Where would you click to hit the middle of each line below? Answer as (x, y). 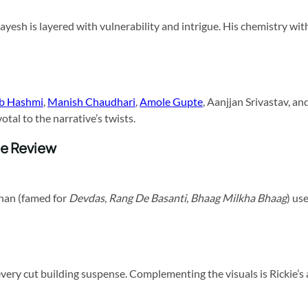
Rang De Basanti (147, 198)
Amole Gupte (171, 102)
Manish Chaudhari (91, 102)
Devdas (87, 198)
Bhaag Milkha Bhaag (239, 198)
